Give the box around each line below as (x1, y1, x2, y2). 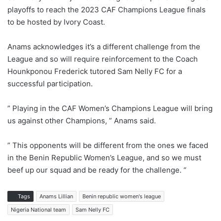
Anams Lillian (39, 193, 73, 200)
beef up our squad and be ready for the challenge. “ (7, 165, 186, 175)
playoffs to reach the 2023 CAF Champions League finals (7, 5, 206, 15)
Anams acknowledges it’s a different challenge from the (7, 42, 200, 52)
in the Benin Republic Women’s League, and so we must (7, 153, 201, 163)
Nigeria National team (11, 206, 66, 214)
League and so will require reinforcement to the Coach (7, 54, 198, 64)
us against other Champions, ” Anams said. (7, 116, 156, 126)
